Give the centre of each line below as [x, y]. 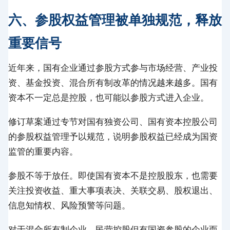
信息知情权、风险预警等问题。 [69, 205]
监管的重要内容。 [43, 151]
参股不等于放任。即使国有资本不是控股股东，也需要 [113, 175]
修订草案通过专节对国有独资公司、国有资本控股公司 [113, 121]
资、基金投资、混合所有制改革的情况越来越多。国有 [113, 82]
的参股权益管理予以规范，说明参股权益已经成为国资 [113, 136]
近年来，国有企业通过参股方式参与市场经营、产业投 [113, 68]
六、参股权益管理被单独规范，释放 [115, 20]
